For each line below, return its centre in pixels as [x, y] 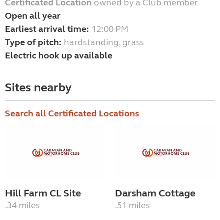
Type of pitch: [33, 42]
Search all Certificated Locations [72, 114]
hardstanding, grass [104, 42]
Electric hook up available [59, 56]
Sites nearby [38, 88]
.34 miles [22, 206]
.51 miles [132, 206]
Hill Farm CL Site [43, 193]
